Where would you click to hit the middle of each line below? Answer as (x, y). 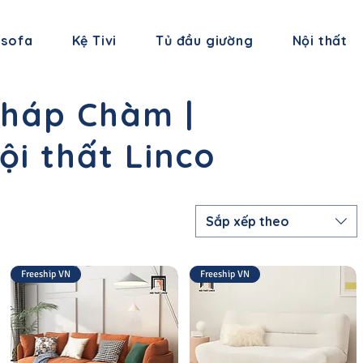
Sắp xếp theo (248, 221)
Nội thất (320, 41)
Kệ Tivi (94, 41)
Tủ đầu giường (205, 41)
